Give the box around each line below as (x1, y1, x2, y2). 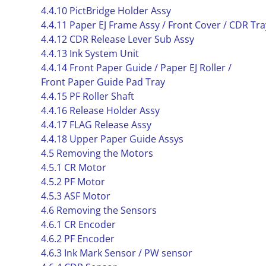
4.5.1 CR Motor (40, 161, 106, 174)
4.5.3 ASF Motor (40, 189, 110, 202)
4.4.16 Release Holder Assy (40, 104, 160, 117)
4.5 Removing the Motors (40, 147, 153, 160)
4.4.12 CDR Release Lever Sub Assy (40, 33, 194, 46)
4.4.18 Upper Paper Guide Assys (40, 132, 183, 145)
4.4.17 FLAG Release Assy (40, 118, 151, 131)
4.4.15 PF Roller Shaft (40, 90, 134, 103)
